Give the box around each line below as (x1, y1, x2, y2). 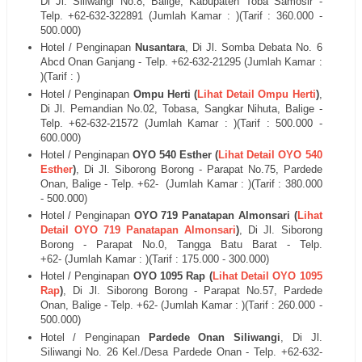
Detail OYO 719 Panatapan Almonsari (40, 224, 237, 237)
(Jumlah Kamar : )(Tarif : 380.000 (162, 177, 322, 190)
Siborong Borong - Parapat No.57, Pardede (106, 284, 322, 297)
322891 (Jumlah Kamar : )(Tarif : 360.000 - (109, 10, 322, 23)
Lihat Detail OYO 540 (218, 148, 322, 161)
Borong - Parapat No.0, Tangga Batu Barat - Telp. (40, 238, 322, 251)
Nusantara (130, 41, 185, 54)
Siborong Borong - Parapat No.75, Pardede (114, 162, 322, 175)
